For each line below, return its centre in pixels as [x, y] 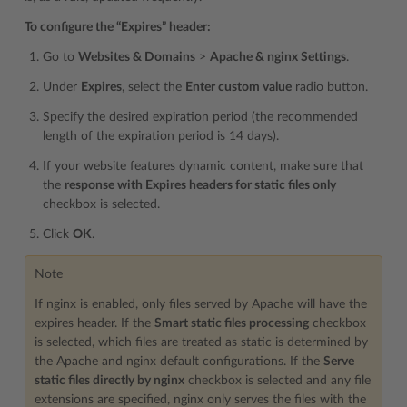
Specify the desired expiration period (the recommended [200, 117]
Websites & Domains [137, 57]
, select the [154, 87]
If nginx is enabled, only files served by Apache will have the [201, 304]
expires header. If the [94, 323]
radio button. [330, 87]
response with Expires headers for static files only [200, 185]
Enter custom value [238, 87]
